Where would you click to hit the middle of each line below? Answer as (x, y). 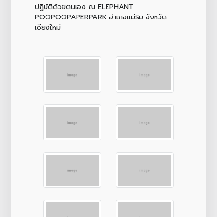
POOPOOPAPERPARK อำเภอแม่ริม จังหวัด (101, 17)
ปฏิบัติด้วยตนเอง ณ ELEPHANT (84, 7)
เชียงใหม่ (47, 27)
